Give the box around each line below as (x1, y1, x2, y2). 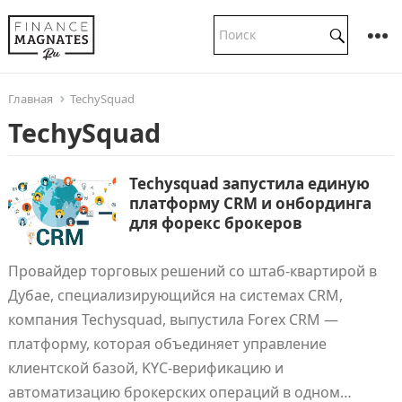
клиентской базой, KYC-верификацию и (7, 358, 284, 378)
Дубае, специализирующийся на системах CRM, (7, 285, 343, 305)
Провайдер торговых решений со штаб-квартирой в (7, 261, 377, 281)
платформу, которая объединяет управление (7, 334, 327, 354)
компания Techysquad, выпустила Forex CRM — (7, 310, 338, 329)
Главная (7, 91, 53, 107)
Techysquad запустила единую (128, 173, 370, 194)
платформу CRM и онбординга (128, 193, 371, 214)
